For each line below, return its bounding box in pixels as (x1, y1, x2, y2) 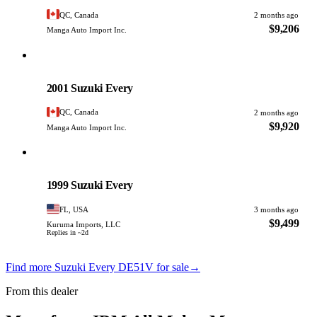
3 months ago (254, 205, 299, 214)
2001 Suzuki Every (46, 81, 134, 94)
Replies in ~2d (46, 229, 88, 237)
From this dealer (6, 284, 78, 297)
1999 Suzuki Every (46, 179, 134, 192)
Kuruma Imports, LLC (46, 220, 120, 229)
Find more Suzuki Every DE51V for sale (6, 260, 189, 273)
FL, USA (59, 204, 89, 214)
